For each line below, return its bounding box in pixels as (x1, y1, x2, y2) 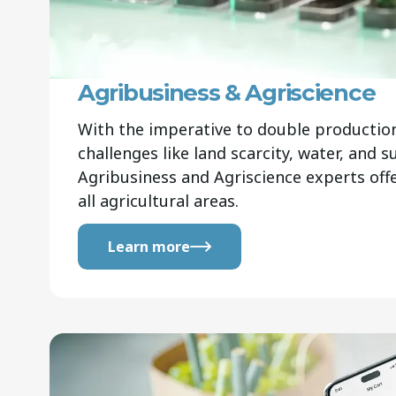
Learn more (108, 237, 190, 257)
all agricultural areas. (78, 190, 239, 212)
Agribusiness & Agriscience (78, 79, 376, 108)
